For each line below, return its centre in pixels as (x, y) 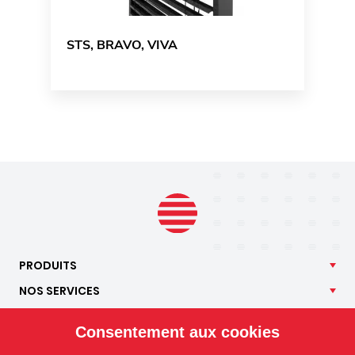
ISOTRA (40, 341)
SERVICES (73, 290)
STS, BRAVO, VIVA (122, 46)
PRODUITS (48, 265)
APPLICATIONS (60, 316)
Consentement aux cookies (177, 332)
